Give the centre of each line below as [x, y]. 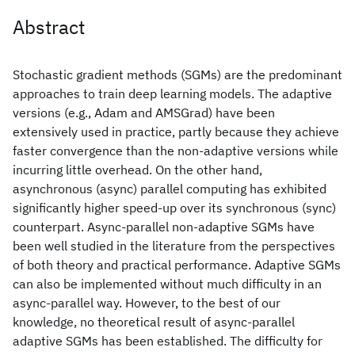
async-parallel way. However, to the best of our [147, 303]
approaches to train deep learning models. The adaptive [172, 94]
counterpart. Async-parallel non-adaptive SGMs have [164, 227]
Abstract [49, 27]
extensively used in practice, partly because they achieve [176, 132]
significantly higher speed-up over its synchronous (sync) [174, 208]
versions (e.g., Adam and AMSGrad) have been [144, 113]
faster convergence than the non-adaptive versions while [176, 151]
